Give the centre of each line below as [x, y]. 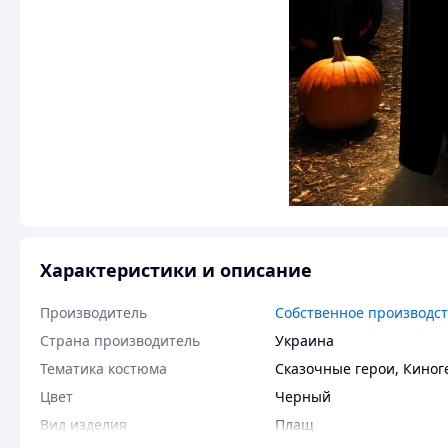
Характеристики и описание [176, 270]
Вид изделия [83, 424]
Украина [304, 340]
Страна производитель [120, 340]
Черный [303, 396]
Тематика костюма [103, 368]
